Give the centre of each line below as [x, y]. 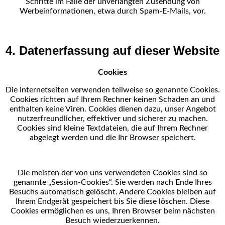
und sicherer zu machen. [165, 119]
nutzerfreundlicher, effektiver [70, 119]
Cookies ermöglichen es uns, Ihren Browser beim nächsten [113, 211]
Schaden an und [187, 99]
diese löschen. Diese [174, 201]
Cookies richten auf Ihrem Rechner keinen [84, 99]
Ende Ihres [193, 182]
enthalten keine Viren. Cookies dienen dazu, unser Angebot [113, 109]
